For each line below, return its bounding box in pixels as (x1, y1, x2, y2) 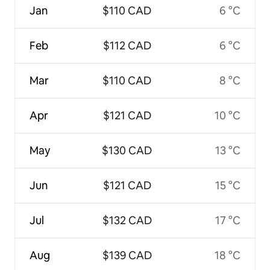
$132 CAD (102, 213, 152, 228)
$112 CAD (102, 39, 151, 53)
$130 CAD (102, 143, 152, 158)
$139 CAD (102, 248, 152, 263)
